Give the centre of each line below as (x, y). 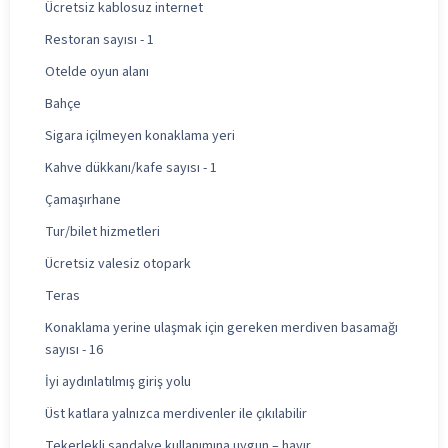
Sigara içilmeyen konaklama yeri (140, 135)
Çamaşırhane (83, 199)
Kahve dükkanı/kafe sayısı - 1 (131, 167)
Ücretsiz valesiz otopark (118, 263)
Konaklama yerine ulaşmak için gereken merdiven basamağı (221, 327)
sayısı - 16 (74, 349)
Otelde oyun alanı (97, 71)
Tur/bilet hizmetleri (102, 231)
